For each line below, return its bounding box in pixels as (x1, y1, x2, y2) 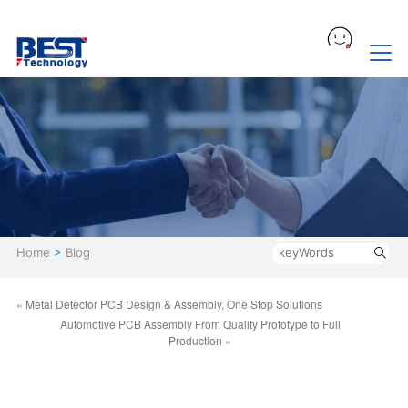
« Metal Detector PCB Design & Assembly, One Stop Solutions (15, 295, 322, 311)
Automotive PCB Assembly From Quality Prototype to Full (59, 315, 341, 331)
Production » (168, 331, 231, 348)
